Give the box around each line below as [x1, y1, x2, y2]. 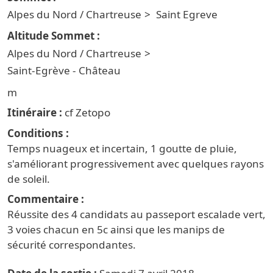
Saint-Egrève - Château [7, 63, 121, 78]
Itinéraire [7, 105, 57, 120]
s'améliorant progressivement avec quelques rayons [7, 156, 264, 171]
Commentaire [7, 192, 79, 207]
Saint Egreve [155, 7, 218, 22]
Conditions [7, 126, 63, 140]
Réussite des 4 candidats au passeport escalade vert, [7, 207, 266, 222]
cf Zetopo [65, 105, 110, 120]
